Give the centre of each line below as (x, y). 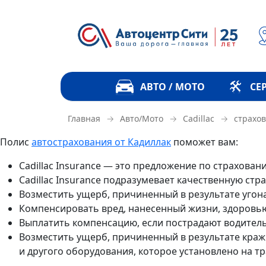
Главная (84, 118)
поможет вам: (205, 142)
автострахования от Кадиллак (101, 142)
